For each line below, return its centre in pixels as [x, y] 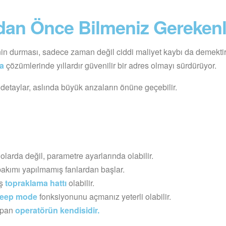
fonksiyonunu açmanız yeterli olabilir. [104, 196]
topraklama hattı [36, 183]
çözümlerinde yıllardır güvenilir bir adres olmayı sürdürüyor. [110, 65]
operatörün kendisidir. [57, 210]
